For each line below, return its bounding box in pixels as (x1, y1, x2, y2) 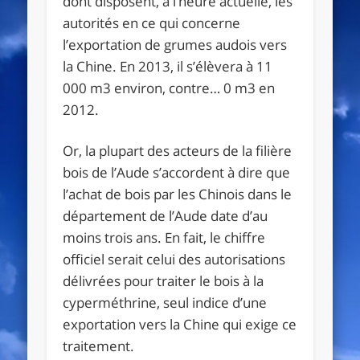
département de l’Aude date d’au (63, 206, 268, 225)
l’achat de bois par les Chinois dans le (63, 184, 292, 203)
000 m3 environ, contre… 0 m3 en (63, 78, 276, 97)
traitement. (63, 336, 135, 355)
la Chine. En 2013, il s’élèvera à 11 (63, 56, 273, 76)
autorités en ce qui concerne (63, 13, 241, 32)
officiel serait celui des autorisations (63, 249, 286, 268)
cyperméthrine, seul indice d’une (63, 292, 268, 312)
